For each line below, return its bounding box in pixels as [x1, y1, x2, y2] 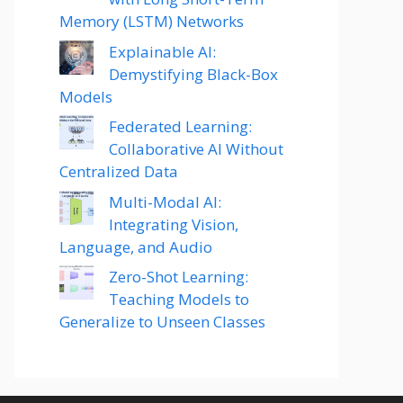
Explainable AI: [109, 40, 216, 62]
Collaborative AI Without [109, 139, 283, 159]
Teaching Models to [109, 289, 249, 309]
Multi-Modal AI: [109, 191, 221, 212]
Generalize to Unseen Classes [59, 311, 265, 332]
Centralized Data [59, 161, 178, 182]
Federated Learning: [109, 116, 252, 137]
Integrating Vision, [109, 213, 238, 235]
